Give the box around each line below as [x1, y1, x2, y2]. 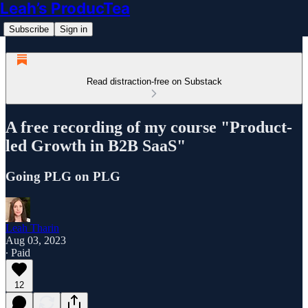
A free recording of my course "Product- [5, 118, 292, 136]
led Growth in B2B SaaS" [5, 136, 186, 155]
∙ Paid [5, 246, 30, 258]
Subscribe [9, 24, 49, 34]
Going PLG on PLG [5, 168, 120, 184]
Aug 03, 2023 [5, 234, 66, 246]
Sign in [60, 24, 87, 34]
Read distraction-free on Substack [86, 76, 222, 87]
